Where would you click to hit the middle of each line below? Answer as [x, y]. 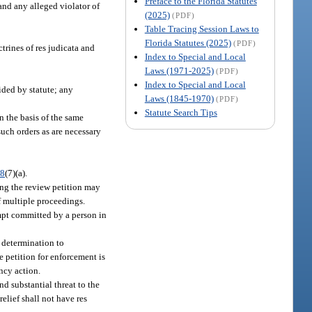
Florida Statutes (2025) [188, 42]
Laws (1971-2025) [179, 70]
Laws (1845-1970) [179, 98]
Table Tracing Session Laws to [202, 29]
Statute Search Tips [181, 112]
